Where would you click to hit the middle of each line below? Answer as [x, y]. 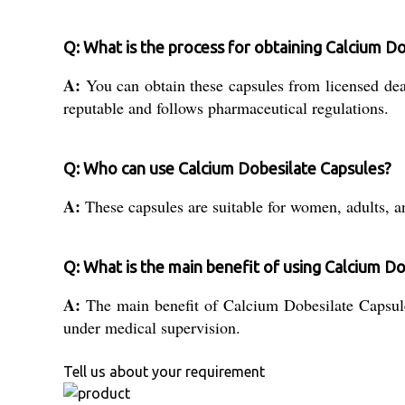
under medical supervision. [152, 328]
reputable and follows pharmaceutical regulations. [226, 108]
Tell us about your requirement [164, 372]
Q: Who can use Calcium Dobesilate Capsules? [227, 169]
